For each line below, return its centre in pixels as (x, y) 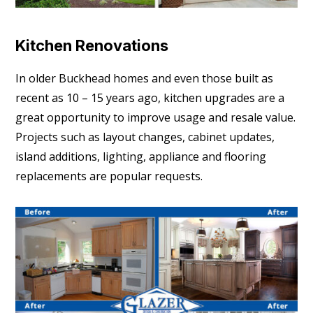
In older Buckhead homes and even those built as (145, 79)
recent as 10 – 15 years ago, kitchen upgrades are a (150, 98)
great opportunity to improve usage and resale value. (156, 118)
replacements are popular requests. (109, 176)
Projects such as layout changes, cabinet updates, (145, 137)
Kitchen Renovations (92, 46)
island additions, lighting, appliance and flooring (141, 157)
